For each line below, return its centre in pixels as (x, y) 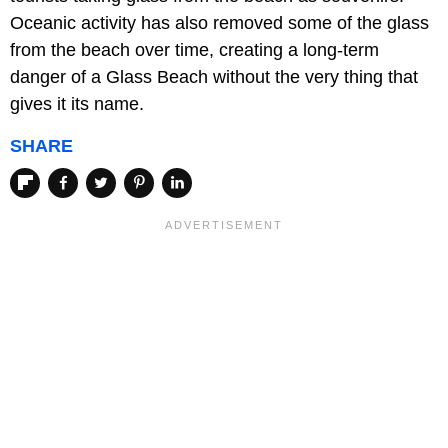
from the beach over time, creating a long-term (194, 50)
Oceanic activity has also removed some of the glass (219, 23)
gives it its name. (77, 104)
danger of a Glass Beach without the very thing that (214, 77)
